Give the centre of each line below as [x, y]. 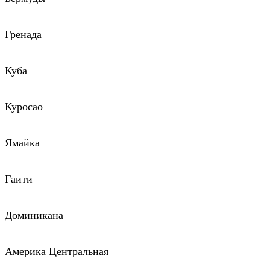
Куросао [24, 107]
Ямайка [22, 143]
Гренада [23, 35]
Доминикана [34, 215]
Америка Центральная [57, 252]
